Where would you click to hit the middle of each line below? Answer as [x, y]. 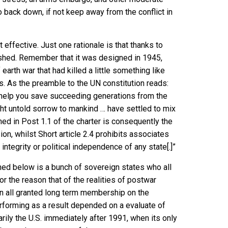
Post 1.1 [36, 121]
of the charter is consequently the [112, 121]
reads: [156, 83]
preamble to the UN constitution [88, 83]
